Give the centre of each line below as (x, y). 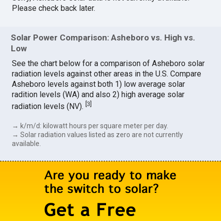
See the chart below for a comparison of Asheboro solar (109, 63)
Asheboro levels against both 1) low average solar (99, 84)
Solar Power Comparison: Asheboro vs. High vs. (103, 37)
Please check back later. (54, 8)
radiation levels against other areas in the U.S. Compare (107, 74)
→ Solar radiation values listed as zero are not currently (98, 135)
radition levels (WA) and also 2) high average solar (98, 94)
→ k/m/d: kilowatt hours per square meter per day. (90, 126)
